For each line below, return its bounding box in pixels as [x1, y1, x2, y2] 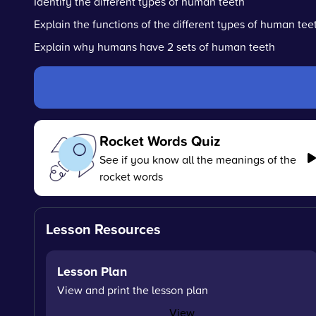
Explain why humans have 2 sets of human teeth [34, 39, 275, 54]
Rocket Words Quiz [99, 130, 221, 151]
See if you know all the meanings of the [99, 152, 296, 167]
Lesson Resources [46, 219, 161, 239]
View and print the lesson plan [57, 282, 208, 298]
